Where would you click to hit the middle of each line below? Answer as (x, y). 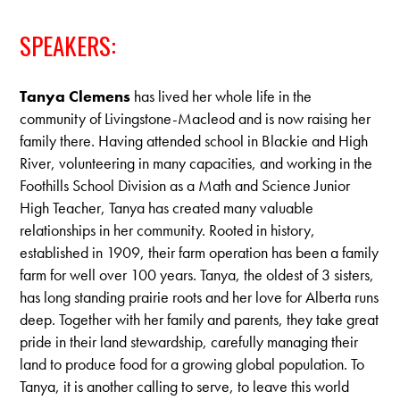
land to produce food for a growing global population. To (192, 363)
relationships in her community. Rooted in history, (168, 229)
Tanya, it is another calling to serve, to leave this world (185, 386)
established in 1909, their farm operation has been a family (200, 252)
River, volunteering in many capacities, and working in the (196, 162)
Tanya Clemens (75, 96)
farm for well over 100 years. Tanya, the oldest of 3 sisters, (197, 274)
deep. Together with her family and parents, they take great (200, 319)
